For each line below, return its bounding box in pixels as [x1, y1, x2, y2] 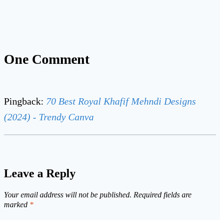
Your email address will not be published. [4, 190, 132, 199]
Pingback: [4, 95, 46, 107]
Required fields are [134, 190, 192, 199]
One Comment [4, 51, 89, 67]
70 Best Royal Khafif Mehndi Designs [46, 95, 196, 107]
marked [4, 200, 29, 209]
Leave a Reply [4, 166, 76, 180]
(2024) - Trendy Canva [4, 111, 94, 122]
